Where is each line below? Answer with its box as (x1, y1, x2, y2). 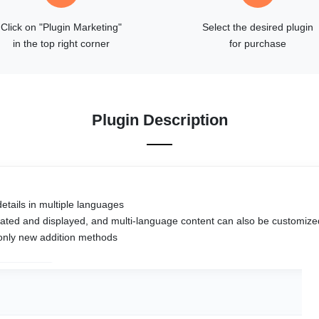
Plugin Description (91, 110, 228, 129)
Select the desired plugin (202, 21, 314, 33)
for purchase (229, 38, 287, 50)
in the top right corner (12, 38, 110, 50)
